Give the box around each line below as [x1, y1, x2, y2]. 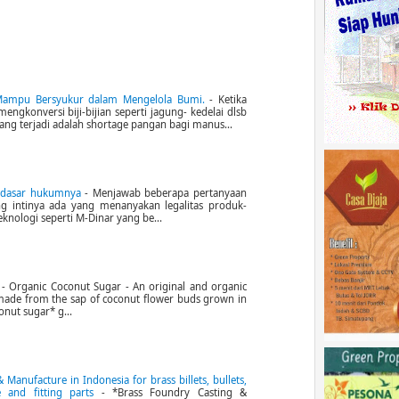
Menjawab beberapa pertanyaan [92, 186, 247, 200]
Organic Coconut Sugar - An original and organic [9, 280, 247, 294]
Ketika [217, 93, 247, 107]
